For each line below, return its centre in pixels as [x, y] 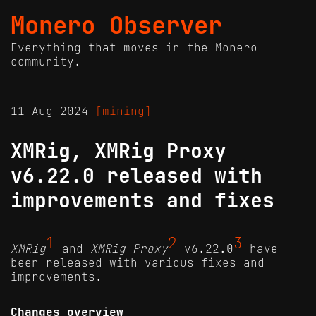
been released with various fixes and [138, 263]
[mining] [123, 111]
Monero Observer [116, 25]
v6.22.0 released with [136, 176]
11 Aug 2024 [53, 111]
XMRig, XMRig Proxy [119, 151]
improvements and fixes [142, 201]
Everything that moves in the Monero [134, 47]
